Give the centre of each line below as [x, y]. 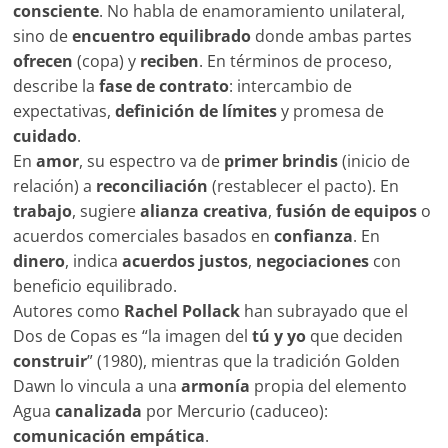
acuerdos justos [185, 261]
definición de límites [196, 111]
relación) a [55, 186]
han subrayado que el [324, 311]
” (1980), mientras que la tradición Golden [244, 361]
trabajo [43, 211]
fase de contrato [164, 86]
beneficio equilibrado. [95, 286]
